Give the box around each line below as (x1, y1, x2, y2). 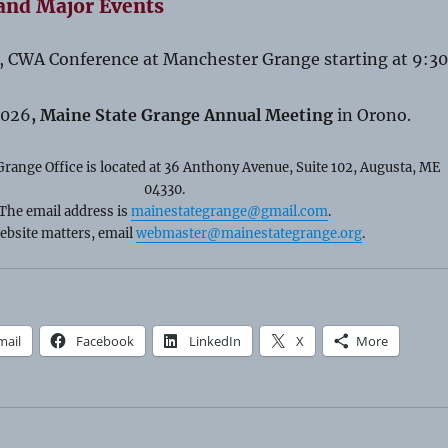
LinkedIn (188, 331, 241, 350)
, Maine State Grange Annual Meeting (30, 105, 333, 126)
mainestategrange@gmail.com (131, 203, 329, 221)
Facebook (75, 331, 134, 350)
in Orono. (332, 105, 411, 126)
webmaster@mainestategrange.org (136, 225, 363, 243)
